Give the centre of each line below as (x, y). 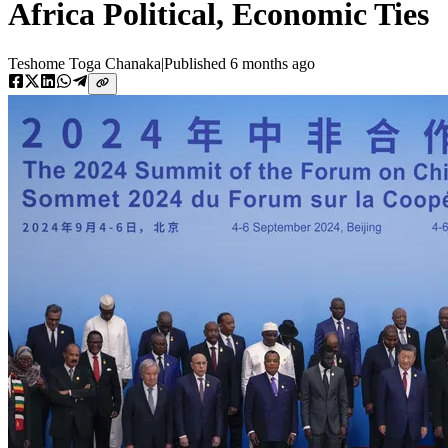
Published (197, 63)
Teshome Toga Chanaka (84, 63)
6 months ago (272, 63)
